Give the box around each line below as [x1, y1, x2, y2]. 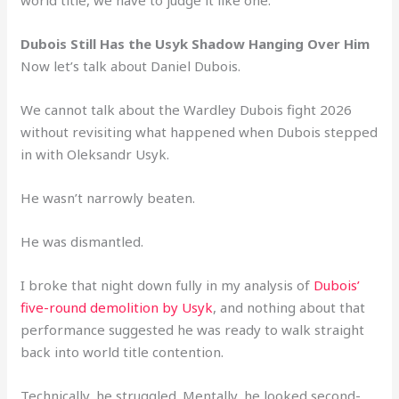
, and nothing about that [213, 297, 366, 316]
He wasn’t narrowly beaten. [20, 188, 196, 207]
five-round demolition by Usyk [20, 297, 214, 316]
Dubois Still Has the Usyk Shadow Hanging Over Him [20, 34, 370, 53]
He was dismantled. [20, 232, 144, 250]
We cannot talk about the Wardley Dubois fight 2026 [20, 100, 353, 118]
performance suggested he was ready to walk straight [20, 320, 365, 338]
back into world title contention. [20, 342, 224, 361]
